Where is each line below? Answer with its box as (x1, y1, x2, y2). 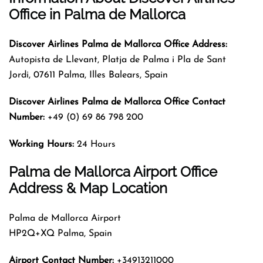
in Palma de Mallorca (46, 5, 186, 23)
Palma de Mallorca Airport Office (9, 163, 217, 180)
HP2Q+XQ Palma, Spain (9, 228, 112, 238)
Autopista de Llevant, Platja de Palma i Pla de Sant (9, 55, 226, 65)
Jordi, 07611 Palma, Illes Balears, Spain (9, 70, 168, 80)
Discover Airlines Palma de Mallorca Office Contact (9, 97, 225, 107)
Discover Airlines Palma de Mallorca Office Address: (9, 39, 227, 49)
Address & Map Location (9, 179, 167, 197)
